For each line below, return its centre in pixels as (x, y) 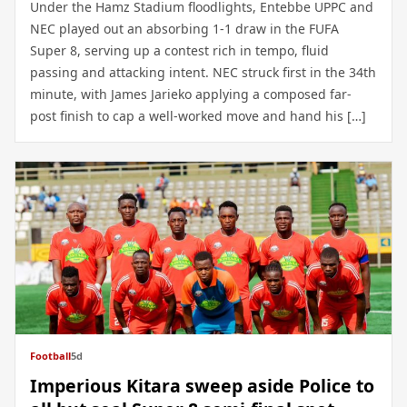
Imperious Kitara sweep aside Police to (202, 385)
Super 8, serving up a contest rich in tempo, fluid (179, 50)
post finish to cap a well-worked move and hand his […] (198, 115)
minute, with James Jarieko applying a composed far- (191, 94)
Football (50, 355)
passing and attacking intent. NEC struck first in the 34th (203, 72)
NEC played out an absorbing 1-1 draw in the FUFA (184, 28)
